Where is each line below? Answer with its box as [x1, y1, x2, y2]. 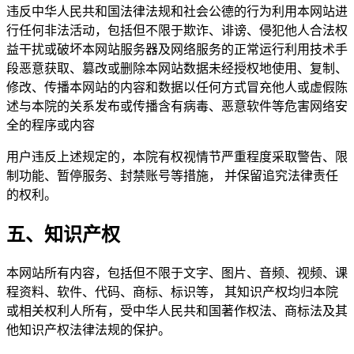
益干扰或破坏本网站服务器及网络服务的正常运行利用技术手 [6, 43, 348, 57]
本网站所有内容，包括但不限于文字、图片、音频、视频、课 [6, 265, 348, 280]
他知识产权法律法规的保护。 [6, 322, 171, 337]
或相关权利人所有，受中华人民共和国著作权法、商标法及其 [6, 303, 348, 318]
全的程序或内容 [6, 119, 95, 133]
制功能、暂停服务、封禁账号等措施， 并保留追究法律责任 [6, 169, 338, 183]
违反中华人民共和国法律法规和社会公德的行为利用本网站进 [6, 5, 348, 19]
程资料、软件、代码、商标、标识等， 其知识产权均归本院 [6, 284, 338, 299]
